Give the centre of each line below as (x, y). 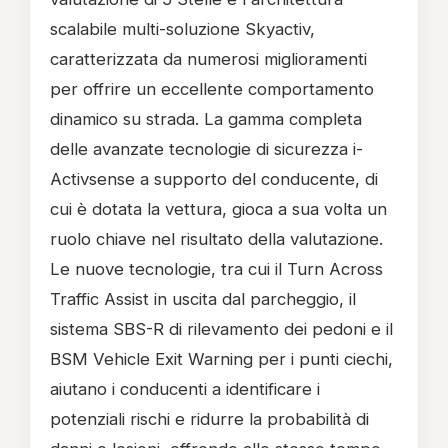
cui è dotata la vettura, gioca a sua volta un (218, 209)
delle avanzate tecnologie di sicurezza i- (206, 149)
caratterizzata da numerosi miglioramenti (208, 59)
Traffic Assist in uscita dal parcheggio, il (203, 299)
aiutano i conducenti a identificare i (185, 389)
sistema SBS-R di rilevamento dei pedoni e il (221, 329)
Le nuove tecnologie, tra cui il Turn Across (216, 269)
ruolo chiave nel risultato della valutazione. (216, 239)
